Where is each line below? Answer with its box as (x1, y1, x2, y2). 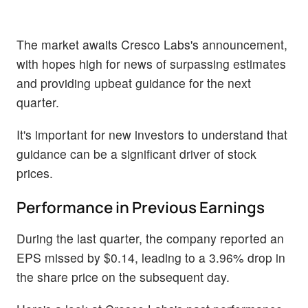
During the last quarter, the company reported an (16, 229, 284, 247)
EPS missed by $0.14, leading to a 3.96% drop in (16, 248, 285, 266)
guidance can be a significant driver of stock (16, 145, 256, 163)
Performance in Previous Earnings (16, 196, 265, 218)
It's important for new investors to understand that (16, 126, 287, 144)
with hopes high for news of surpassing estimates (16, 55, 286, 73)
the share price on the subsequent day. (16, 267, 230, 285)
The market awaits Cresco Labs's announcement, (16, 36, 287, 54)
